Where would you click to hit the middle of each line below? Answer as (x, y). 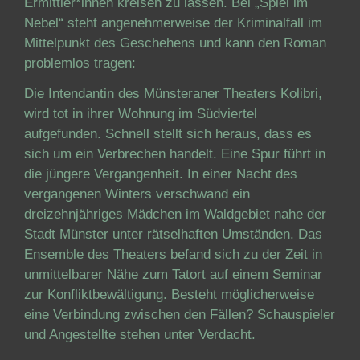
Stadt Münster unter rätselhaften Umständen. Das (173, 234)
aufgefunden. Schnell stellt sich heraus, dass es (168, 134)
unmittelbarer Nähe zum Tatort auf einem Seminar (173, 274)
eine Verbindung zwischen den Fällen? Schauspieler (180, 315)
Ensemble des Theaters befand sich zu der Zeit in (173, 254)
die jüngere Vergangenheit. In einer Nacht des (161, 174)
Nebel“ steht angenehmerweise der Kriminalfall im (173, 23)
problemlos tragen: (80, 63)
